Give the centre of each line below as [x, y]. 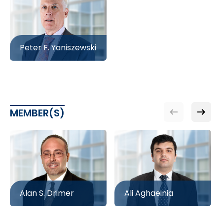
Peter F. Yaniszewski [58, 48]
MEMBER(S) [37, 113]
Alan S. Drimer [47, 193]
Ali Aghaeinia [149, 193]
